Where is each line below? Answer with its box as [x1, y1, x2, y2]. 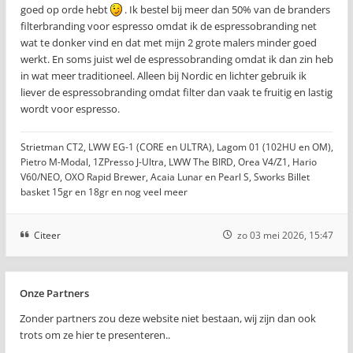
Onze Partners [20, 285, 89, 300]
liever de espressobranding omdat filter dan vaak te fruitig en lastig [20, 84, 333, 99]
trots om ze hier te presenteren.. [20, 327, 170, 342]
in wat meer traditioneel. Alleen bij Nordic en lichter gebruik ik [20, 68, 307, 83]
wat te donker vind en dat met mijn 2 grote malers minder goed [20, 35, 317, 50]
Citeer [34, 228, 61, 242]
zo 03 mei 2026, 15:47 [237, 228, 333, 242]
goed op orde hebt [20, 2, 110, 17]
